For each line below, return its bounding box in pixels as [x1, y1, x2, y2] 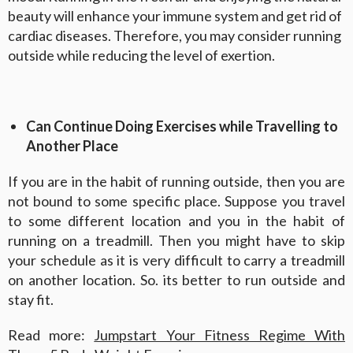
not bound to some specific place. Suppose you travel [8, 192, 345, 210]
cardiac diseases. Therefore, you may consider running [8, 27, 341, 45]
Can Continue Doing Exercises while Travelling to [25, 117, 338, 136]
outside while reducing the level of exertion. [8, 46, 275, 65]
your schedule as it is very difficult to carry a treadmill [8, 251, 345, 269]
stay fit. [8, 291, 54, 309]
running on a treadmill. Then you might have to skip [8, 232, 345, 250]
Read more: [8, 326, 95, 344]
